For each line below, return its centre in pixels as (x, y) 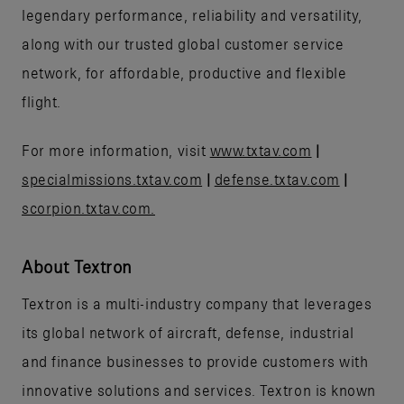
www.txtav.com (261, 150)
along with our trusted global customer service (183, 44)
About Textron (77, 266)
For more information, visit (116, 150)
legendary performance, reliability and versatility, (192, 15)
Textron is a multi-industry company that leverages (197, 303)
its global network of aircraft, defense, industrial (188, 332)
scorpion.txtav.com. (88, 208)
